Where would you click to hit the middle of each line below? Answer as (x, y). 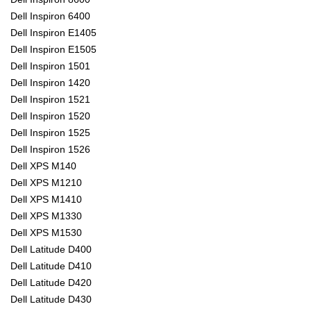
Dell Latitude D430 (51, 300)
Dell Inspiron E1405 (53, 33)
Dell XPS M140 (43, 166)
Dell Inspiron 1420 (50, 83)
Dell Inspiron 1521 (50, 100)
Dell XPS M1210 (46, 183)
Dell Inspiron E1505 (53, 50)
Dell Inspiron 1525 (50, 133)
